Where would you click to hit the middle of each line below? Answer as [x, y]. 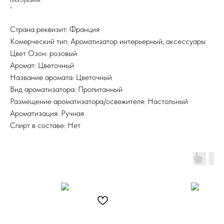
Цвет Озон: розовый [43, 53]
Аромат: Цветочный [42, 65]
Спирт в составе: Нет [45, 125]
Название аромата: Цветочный [61, 77]
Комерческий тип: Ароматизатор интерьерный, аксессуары [108, 41]
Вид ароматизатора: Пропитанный [66, 89]
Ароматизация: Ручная [47, 113]
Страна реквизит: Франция [55, 29]
